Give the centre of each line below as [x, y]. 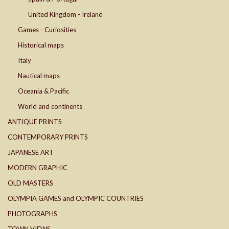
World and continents [50, 107]
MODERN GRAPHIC [38, 168]
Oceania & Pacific [43, 91]
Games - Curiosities [47, 30]
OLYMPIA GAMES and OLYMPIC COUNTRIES [76, 199]
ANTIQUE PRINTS [35, 122]
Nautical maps [39, 76]
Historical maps [41, 45]
